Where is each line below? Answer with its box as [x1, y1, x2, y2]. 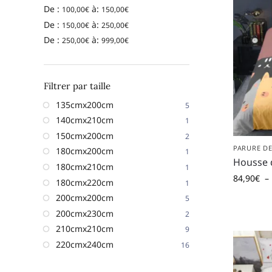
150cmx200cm [56, 129, 114, 141]
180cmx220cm [56, 176, 114, 188]
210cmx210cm [56, 223, 114, 235]
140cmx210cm [56, 114, 114, 126]
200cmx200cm [56, 192, 114, 204]
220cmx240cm [56, 239, 114, 250]
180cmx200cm [56, 145, 114, 157]
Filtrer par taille [44, 80, 110, 92]
